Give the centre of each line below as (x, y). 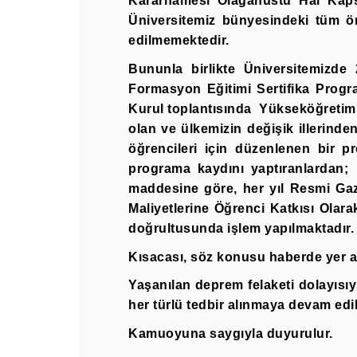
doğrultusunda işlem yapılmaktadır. (241, 228)
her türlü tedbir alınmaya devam (231, 305)
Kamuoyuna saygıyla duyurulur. (234, 333)
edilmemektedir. (179, 41)
